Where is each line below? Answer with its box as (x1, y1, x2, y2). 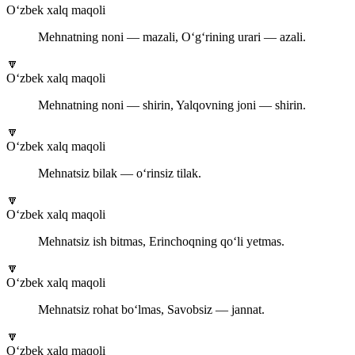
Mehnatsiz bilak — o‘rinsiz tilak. (38, 166, 201, 181)
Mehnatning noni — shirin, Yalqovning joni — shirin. (38, 98, 306, 113)
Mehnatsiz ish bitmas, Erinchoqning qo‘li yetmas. (38, 235, 284, 249)
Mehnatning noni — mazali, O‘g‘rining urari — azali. (38, 30, 306, 44)
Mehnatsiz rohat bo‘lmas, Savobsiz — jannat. (38, 303, 265, 317)
